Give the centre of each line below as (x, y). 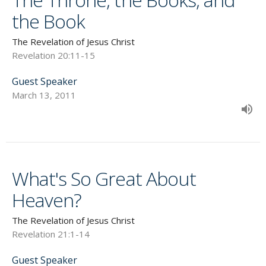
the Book (49, 21)
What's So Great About (104, 179)
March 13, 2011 (44, 95)
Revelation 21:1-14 (51, 234)
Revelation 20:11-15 (53, 56)
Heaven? (47, 200)
